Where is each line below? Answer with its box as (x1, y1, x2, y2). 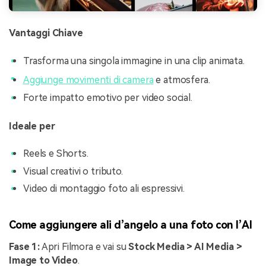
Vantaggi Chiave (9, 27, 83, 39)
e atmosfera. (153, 74, 210, 85)
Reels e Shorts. (23, 148, 88, 160)
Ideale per (9, 120, 55, 132)
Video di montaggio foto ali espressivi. (23, 183, 185, 195)
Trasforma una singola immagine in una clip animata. (23, 55, 245, 66)
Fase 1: (9, 240, 40, 252)
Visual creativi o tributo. (23, 165, 123, 177)
